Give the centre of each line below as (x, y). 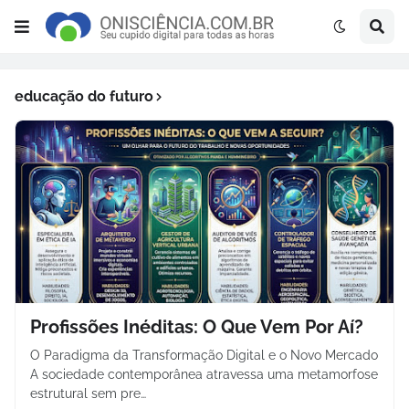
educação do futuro (84, 96)
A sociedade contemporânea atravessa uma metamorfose (204, 374)
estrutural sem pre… (88, 393)
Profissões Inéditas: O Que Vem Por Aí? (197, 327)
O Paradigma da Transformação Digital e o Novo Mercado (204, 355)
